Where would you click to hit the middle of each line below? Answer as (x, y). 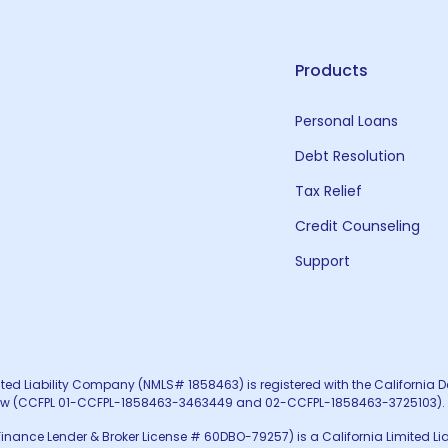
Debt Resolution (350, 156)
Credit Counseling (358, 226)
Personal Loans (347, 121)
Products (332, 70)
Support (323, 261)
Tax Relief (329, 191)
